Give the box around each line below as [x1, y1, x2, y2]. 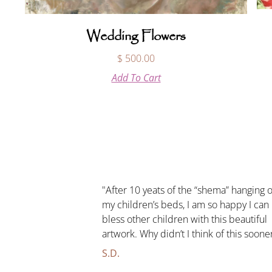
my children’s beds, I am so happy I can [101, 198, 269, 212]
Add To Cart [111, 70, 161, 84]
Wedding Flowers [86, 25, 186, 47]
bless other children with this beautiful [101, 212, 267, 226]
